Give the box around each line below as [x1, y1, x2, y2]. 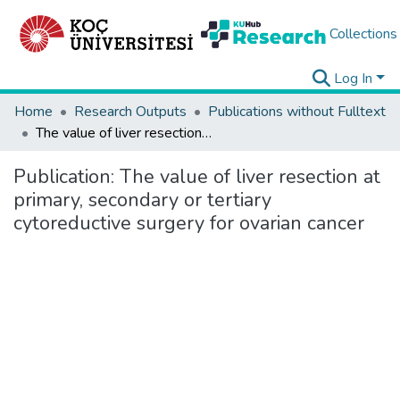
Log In [334, 69, 373, 88]
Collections [329, 24, 397, 44]
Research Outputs [74, 102, 187, 121]
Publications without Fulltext [208, 102, 386, 121]
